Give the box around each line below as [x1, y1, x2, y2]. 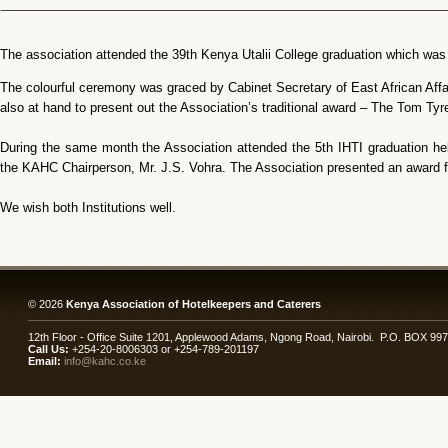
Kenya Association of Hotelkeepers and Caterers [66, 298, 321, 310]
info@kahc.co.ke [64, 355, 146, 367]
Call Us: [28, 343, 69, 355]
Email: [28, 355, 64, 367]
